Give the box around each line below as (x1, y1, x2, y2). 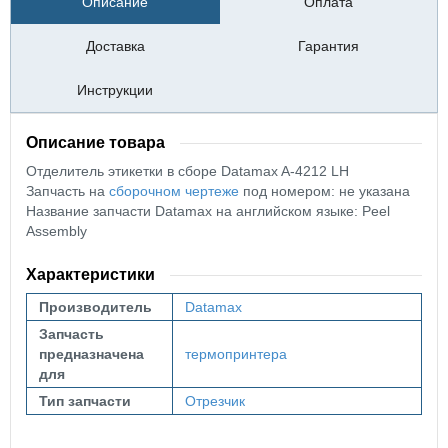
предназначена (39, 346, 144, 363)
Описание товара (26, 134, 165, 152)
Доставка (85, 38, 145, 55)
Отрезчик (185, 393, 245, 410)
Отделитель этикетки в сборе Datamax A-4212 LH (26, 163, 349, 180)
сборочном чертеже (109, 183, 239, 200)
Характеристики (26, 266, 155, 284)
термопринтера (185, 346, 287, 363)
